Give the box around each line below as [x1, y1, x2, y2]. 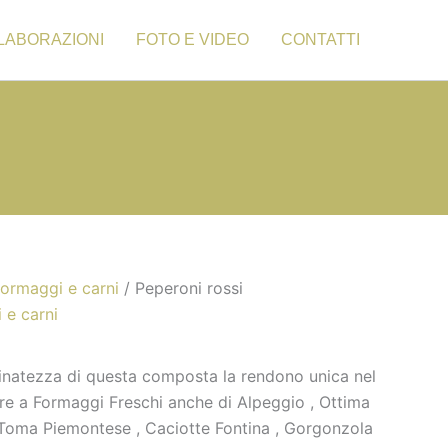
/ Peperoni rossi [119, 278, 243, 298]
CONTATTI [281, 31, 360, 48]
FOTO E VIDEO [136, 31, 249, 48]
